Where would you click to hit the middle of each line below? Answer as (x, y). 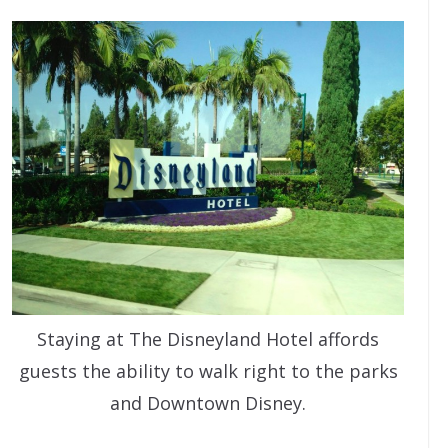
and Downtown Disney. (208, 402)
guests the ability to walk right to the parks (208, 370)
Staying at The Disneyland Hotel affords (208, 338)
